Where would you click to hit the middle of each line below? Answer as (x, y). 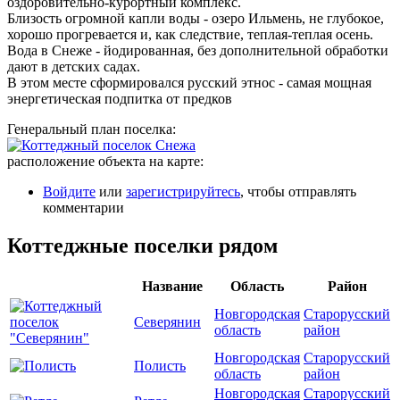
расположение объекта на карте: (107, 162)
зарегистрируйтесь (183, 192)
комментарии (83, 208)
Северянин (167, 322)
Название (172, 287)
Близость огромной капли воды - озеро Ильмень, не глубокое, (196, 19)
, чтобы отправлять (298, 192)
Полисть (160, 366)
